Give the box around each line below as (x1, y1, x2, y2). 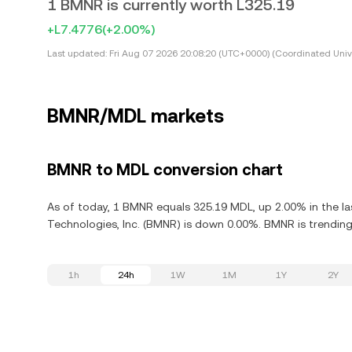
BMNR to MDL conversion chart (47, 160, 283, 179)
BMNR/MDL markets (47, 105, 224, 127)
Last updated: (47, 48, 107, 59)
